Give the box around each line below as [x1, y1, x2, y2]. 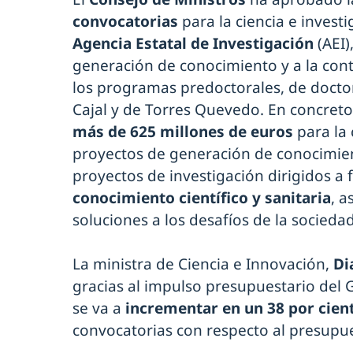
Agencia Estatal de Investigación [72, 32, 314, 54]
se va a [72, 297, 121, 318]
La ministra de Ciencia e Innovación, [72, 253, 333, 274]
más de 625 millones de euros [72, 121, 293, 142]
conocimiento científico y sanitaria [72, 187, 331, 208]
